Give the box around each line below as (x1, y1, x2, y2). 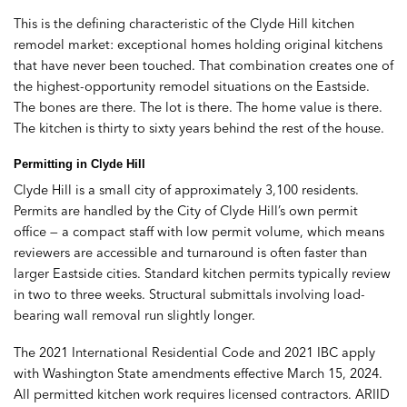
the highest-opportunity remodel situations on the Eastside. (14, 77, 370, 94)
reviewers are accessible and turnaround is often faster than (14, 243, 367, 261)
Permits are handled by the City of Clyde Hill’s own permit (14, 202, 358, 219)
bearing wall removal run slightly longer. (14, 306, 255, 323)
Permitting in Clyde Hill (14, 157, 145, 172)
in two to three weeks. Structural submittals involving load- (14, 285, 365, 303)
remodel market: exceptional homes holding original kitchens (14, 35, 382, 53)
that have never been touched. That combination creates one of (14, 56, 393, 74)
